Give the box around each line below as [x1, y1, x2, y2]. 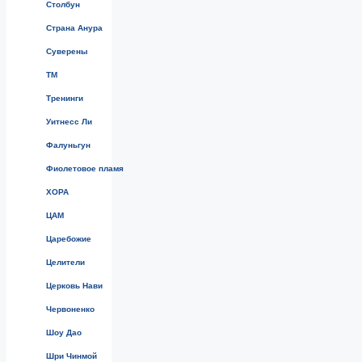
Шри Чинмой [46, 351, 97, 360]
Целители [46, 257, 85, 267]
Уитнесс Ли [46, 116, 92, 126]
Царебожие [46, 234, 91, 243]
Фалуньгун [46, 140, 90, 149]
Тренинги [46, 93, 83, 103]
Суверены [46, 46, 88, 56]
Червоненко [46, 304, 95, 314]
